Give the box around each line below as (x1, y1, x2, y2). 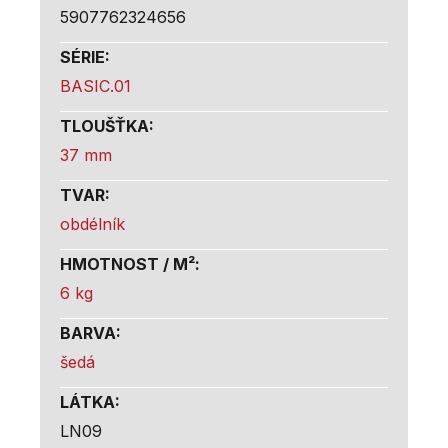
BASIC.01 (60, 75, 131, 96)
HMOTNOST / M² (60, 253, 195, 274)
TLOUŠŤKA (60, 115, 149, 136)
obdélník (60, 213, 125, 234)
